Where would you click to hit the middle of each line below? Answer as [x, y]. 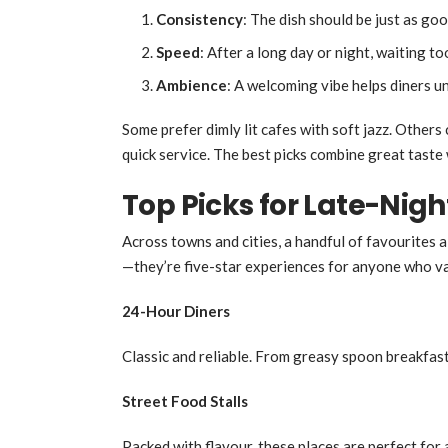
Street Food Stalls [185, 400]
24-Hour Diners [176, 310]
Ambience [191, 85]
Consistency [199, 19]
